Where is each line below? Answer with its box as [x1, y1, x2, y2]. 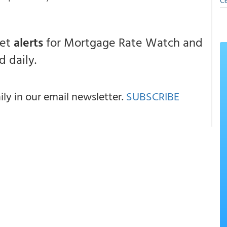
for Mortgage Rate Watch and [43, 33, 203, 51]
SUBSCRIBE [126, 88, 179, 104]
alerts [14, 33, 43, 51]
